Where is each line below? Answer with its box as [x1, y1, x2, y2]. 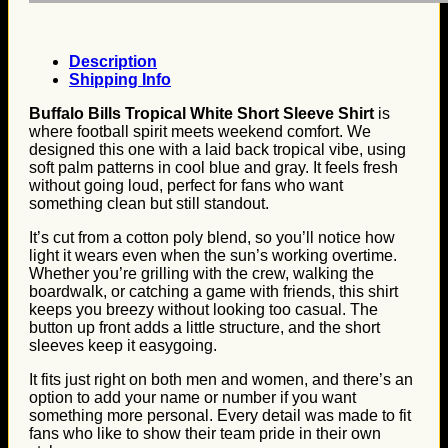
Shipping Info [69, 71, 171, 88]
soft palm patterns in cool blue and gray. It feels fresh [29, 159, 398, 176]
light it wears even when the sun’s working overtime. [29, 247, 397, 264]
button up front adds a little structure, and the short [29, 319, 380, 336]
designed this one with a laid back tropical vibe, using [29, 141, 406, 158]
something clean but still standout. [29, 195, 269, 212]
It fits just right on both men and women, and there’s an [29, 371, 413, 388]
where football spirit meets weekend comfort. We [29, 123, 371, 140]
